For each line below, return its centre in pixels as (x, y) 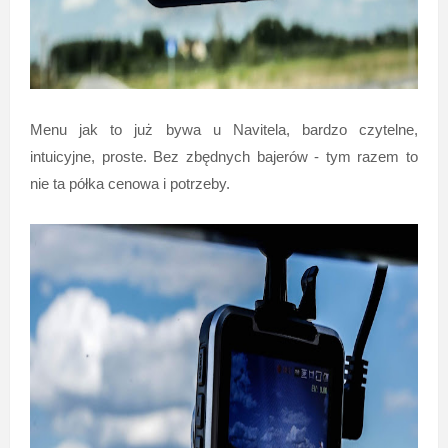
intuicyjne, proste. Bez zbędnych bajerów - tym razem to (224, 156)
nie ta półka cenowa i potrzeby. (129, 183)
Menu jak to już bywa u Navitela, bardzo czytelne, (224, 129)
